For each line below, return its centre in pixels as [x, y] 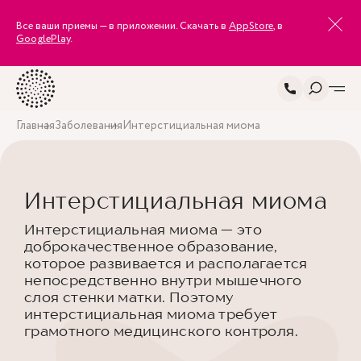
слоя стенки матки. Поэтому [129, 297]
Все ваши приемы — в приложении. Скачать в [122, 26]
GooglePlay [43, 39]
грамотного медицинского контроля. [161, 331]
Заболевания [89, 126]
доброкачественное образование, [151, 246]
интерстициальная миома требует [151, 314]
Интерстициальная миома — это [143, 229]
